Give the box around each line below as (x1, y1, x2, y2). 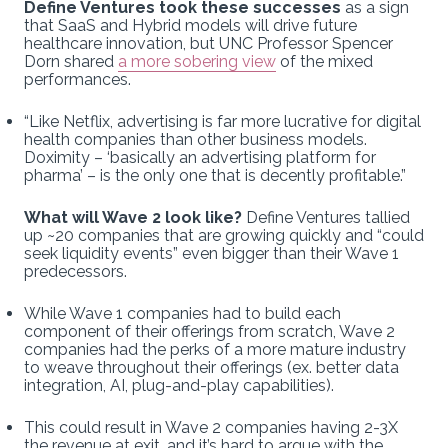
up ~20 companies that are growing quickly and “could (24, 225, 424, 245)
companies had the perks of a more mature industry (24, 339, 406, 359)
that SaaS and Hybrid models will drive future (24, 15, 357, 35)
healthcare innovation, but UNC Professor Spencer (24, 33, 393, 53)
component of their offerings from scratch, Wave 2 (24, 321, 395, 341)
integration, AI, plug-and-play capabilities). (24, 375, 334, 395)
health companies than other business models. (24, 129, 367, 149)
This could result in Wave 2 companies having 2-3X (24, 417, 398, 437)
